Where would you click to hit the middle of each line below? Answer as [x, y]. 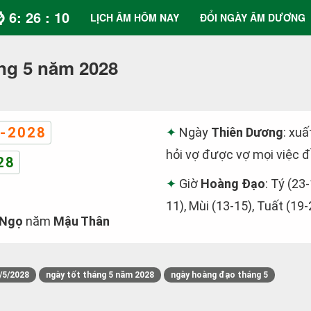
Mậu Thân [82, 221]
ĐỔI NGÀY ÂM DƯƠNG [253, 17]
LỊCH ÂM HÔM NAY [135, 17]
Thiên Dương [247, 132]
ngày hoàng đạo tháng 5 [219, 275]
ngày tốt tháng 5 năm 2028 [100, 275]
